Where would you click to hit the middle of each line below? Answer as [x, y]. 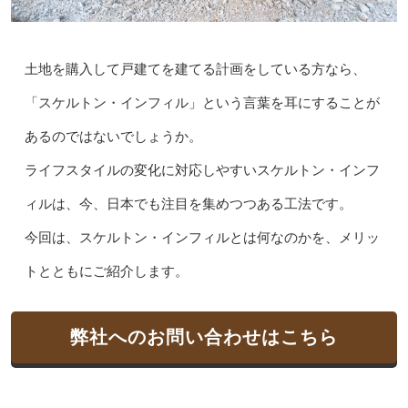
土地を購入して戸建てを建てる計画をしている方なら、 [195, 70]
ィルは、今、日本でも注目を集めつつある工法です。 [188, 204]
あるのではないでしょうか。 [113, 137]
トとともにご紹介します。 [106, 272]
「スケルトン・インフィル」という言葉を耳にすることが [202, 103]
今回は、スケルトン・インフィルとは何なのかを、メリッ [202, 238]
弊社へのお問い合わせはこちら [204, 337]
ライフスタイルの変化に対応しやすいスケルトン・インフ [202, 171]
